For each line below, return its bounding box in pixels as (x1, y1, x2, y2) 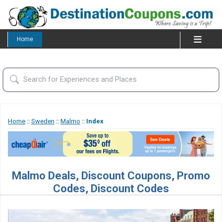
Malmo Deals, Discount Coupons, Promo (12, 169, 210, 182)
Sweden (31, 117, 55, 125)
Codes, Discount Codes (53, 182, 169, 195)
